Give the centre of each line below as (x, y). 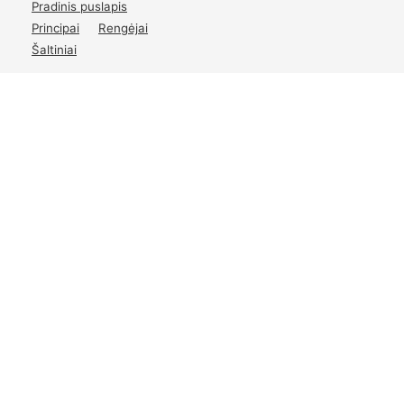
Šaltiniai (54, 49)
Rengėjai (123, 28)
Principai (55, 28)
